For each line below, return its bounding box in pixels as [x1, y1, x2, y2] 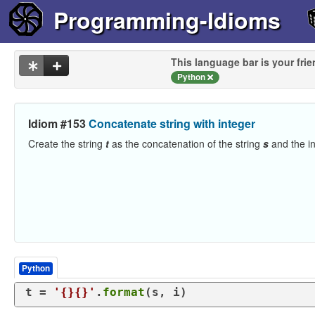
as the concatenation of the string [109, 136, 263, 150]
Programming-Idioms [53, 4, 281, 37]
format [103, 285, 145, 299]
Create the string [28, 136, 105, 150]
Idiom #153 [28, 115, 89, 131]
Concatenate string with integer [89, 115, 255, 131]
